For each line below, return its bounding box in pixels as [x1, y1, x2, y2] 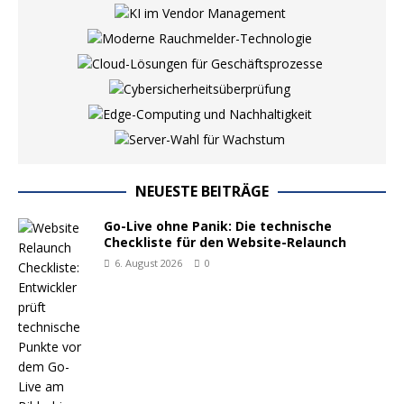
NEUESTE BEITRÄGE [135, 181, 269, 201]
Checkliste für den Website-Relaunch [104, 234, 346, 251]
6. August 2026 [115, 256, 182, 270]
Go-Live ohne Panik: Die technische [104, 217, 332, 234]
